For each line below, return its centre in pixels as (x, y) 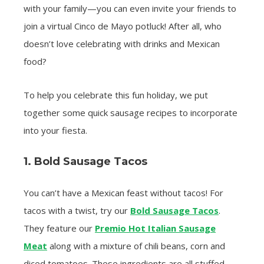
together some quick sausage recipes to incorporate (131, 113)
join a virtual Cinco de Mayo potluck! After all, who (123, 26)
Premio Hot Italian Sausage (155, 228)
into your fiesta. (55, 131)
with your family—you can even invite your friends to (130, 9)
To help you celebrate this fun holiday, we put (116, 95)
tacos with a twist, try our (77, 211)
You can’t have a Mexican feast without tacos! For (123, 193)
